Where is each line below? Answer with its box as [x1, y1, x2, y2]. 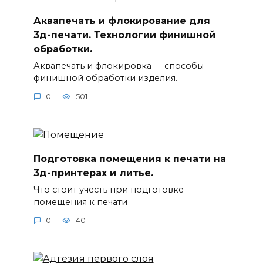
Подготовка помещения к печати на [33, 153, 226, 164]
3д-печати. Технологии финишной [33, 29, 215, 41]
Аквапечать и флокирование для [33, 15, 210, 26]
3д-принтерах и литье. [33, 167, 153, 178]
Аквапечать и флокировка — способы [33, 60, 204, 71]
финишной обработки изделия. [33, 72, 177, 83]
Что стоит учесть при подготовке [33, 184, 184, 195]
